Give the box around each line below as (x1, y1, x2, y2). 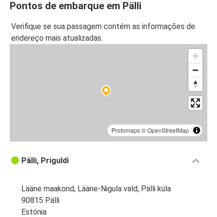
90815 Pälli (21, 196, 60, 205)
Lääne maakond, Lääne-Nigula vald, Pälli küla (21, 184, 171, 194)
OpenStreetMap (147, 126, 189, 135)
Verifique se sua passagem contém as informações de (11, 22, 195, 31)
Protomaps (111, 126, 140, 135)
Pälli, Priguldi (21, 156, 69, 166)
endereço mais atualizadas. (11, 33, 103, 43)
